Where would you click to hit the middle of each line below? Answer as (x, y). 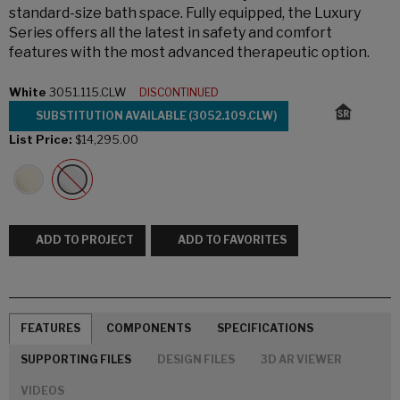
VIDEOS (42, 390)
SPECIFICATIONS (265, 329)
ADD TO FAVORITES (232, 240)
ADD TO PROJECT (85, 240)
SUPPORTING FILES (76, 360)
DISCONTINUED (182, 92)
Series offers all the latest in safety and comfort (171, 33)
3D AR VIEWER (301, 360)
